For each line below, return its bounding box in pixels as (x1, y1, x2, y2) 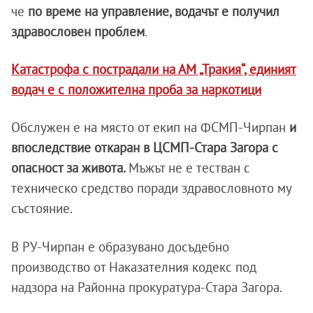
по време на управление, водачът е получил (28, 3, 279, 20)
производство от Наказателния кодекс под (11, 259, 256, 276)
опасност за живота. (11, 159, 129, 177)
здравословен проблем (11, 23, 145, 41)
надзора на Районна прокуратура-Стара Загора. (11, 279, 282, 296)
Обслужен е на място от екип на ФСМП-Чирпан (11, 119, 286, 136)
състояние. (11, 200, 73, 217)
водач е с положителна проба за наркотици (11, 81, 261, 99)
